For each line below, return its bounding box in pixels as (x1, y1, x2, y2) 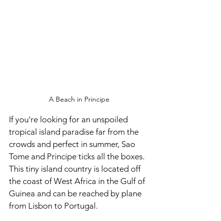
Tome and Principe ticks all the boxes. (9, 151, 147, 161)
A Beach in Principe (48, 95, 110, 104)
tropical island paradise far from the (9, 127, 141, 137)
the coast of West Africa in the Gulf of (9, 176, 147, 186)
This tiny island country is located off (9, 164, 143, 174)
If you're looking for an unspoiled (9, 114, 130, 124)
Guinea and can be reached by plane (9, 188, 144, 198)
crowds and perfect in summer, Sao (9, 139, 137, 149)
